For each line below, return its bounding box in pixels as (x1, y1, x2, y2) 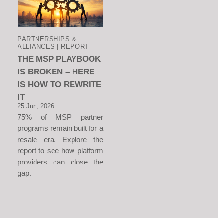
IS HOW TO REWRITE (18, 79, 101, 90)
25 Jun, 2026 (18, 102, 54, 110)
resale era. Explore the (18, 135, 103, 144)
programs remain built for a (18, 124, 103, 133)
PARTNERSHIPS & (18, 36, 77, 43)
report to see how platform (18, 146, 103, 155)
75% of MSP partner (18, 113, 103, 122)
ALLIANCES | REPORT (18, 43, 89, 51)
